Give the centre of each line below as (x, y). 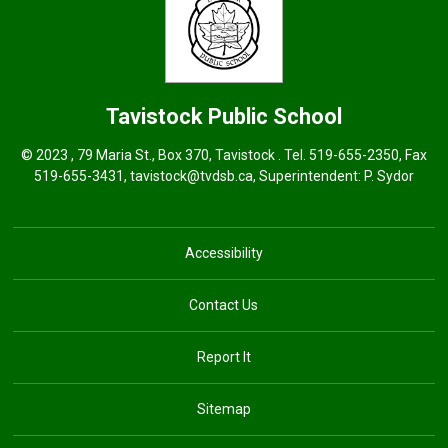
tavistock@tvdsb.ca (191, 176)
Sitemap (223, 409)
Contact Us (224, 305)
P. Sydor (388, 176)
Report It (223, 357)
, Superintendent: (308, 176)
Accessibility (223, 253)
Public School (274, 116)
